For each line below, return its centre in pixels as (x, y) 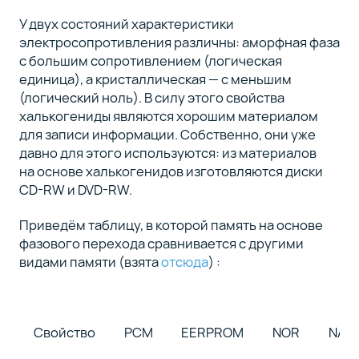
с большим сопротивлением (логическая (150, 60)
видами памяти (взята (90, 262)
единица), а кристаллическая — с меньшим (155, 79)
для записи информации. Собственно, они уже (167, 134)
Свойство (64, 332)
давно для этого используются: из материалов (167, 152)
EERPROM (213, 332)
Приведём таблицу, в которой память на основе (171, 225)
